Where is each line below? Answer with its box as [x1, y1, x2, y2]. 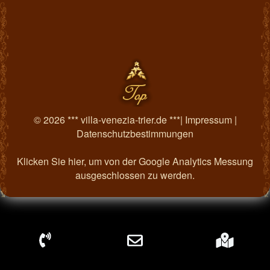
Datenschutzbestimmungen [77, 126, 193, 140]
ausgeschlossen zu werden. [75, 168, 195, 182]
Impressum [184, 112, 232, 127]
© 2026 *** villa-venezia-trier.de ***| [33, 112, 185, 127]
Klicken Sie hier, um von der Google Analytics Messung [17, 154, 253, 168]
